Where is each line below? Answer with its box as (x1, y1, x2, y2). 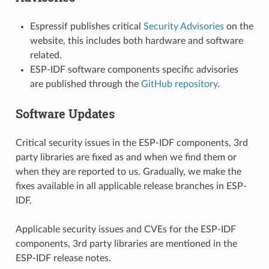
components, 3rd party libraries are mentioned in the (15, 238, 237, 249)
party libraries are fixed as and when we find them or (15, 152, 237, 162)
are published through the (29, 79, 141, 89)
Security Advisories (143, 21, 224, 31)
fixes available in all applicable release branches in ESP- (15, 181, 247, 191)
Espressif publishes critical (29, 21, 144, 31)
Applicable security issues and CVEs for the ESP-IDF (15, 224, 236, 234)
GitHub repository (141, 79, 217, 89)
